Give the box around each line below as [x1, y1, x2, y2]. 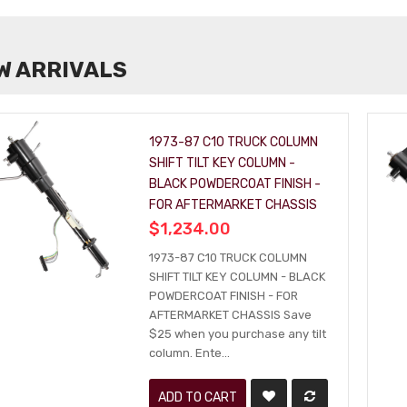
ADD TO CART [157, 390, 237, 404]
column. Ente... [148, 346, 230, 360]
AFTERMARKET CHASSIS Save [148, 308, 312, 322]
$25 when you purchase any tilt [148, 327, 326, 341]
